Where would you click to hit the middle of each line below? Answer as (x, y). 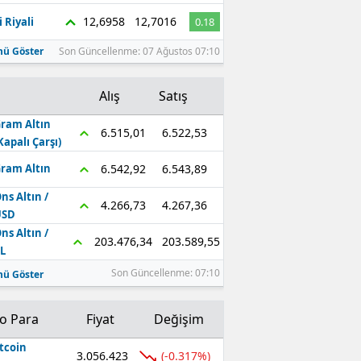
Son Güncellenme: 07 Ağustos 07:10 (139, 51)
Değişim (178, 319)
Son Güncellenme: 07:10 (165, 272)
